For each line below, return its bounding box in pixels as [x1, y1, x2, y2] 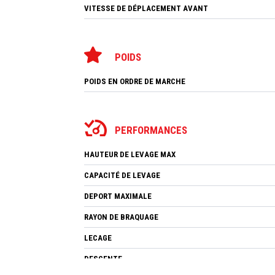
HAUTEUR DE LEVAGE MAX [84, 149, 176, 159]
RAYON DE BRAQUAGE [84, 212, 158, 222]
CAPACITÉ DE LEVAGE [84, 170, 160, 180]
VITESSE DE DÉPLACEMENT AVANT [84, 3, 208, 13]
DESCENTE [84, 254, 122, 263]
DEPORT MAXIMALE [84, 191, 152, 201]
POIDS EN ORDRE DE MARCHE [84, 76, 185, 86]
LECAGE [84, 233, 112, 242]
